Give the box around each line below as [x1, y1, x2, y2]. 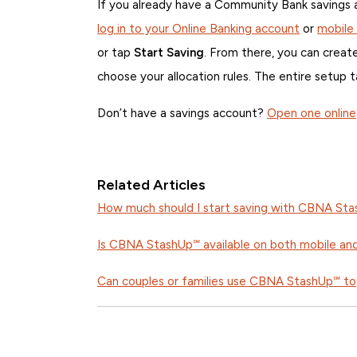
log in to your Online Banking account [97, 22, 300, 37]
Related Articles [97, 176, 206, 194]
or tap [97, 45, 134, 61]
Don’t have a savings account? [97, 106, 267, 121]
